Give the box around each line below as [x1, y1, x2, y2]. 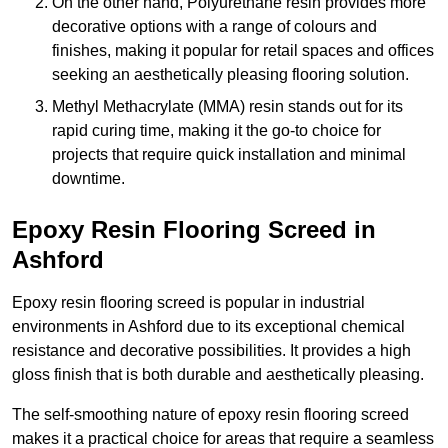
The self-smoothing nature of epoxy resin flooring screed [12, 406, 409, 424]
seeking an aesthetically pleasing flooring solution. [52, 66, 409, 84]
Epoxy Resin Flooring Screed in [12, 216, 376, 244]
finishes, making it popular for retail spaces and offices [52, 42, 434, 60]
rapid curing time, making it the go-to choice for [52, 122, 381, 140]
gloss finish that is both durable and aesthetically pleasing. [12, 366, 424, 384]
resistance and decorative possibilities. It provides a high [12, 342, 411, 360]
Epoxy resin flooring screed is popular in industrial [12, 294, 365, 312]
